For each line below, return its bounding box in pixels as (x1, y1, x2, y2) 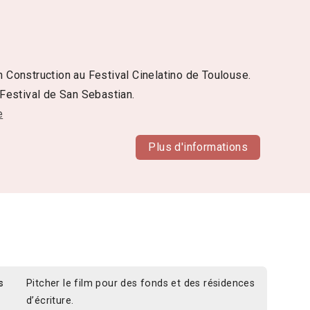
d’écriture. (26, 294, 74, 307)
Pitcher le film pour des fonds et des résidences (26, 277, 255, 289)
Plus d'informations (148, 140, 248, 154)
